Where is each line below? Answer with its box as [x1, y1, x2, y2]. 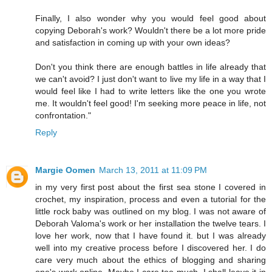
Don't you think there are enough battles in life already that [35, 62, 266, 72]
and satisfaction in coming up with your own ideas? [35, 38, 230, 48]
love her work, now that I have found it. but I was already [35, 231, 266, 241]
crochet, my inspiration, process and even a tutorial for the [35, 194, 266, 205]
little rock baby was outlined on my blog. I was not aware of [35, 206, 266, 217]
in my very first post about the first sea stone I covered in [35, 182, 266, 192]
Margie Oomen [35, 165, 95, 175]
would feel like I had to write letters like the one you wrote [35, 86, 266, 97]
